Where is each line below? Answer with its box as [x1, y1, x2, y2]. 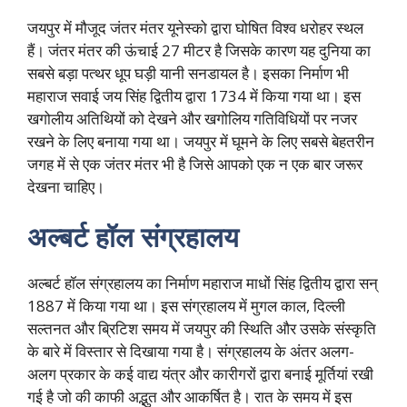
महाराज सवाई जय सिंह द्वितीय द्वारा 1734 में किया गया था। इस [27, 84, 361, 106]
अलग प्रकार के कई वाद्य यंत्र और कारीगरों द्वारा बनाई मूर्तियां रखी [27, 363, 373, 385]
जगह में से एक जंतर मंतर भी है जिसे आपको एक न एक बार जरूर [27, 153, 362, 174]
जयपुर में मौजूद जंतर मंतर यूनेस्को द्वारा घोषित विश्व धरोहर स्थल [27, 16, 363, 38]
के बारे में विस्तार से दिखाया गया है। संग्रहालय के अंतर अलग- [27, 341, 354, 362]
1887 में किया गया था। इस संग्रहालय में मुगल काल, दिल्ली [27, 295, 345, 317]
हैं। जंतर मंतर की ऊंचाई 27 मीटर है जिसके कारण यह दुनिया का [27, 39, 371, 61]
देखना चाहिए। [27, 175, 104, 197]
